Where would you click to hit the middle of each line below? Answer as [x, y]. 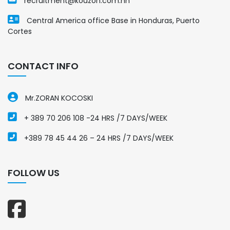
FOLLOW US [34, 173]
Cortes [20, 32]
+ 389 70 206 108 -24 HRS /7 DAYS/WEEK [95, 118]
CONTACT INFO [43, 66]
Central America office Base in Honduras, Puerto [112, 21]
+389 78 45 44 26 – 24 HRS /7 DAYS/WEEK [98, 138]
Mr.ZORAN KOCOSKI [58, 98]
